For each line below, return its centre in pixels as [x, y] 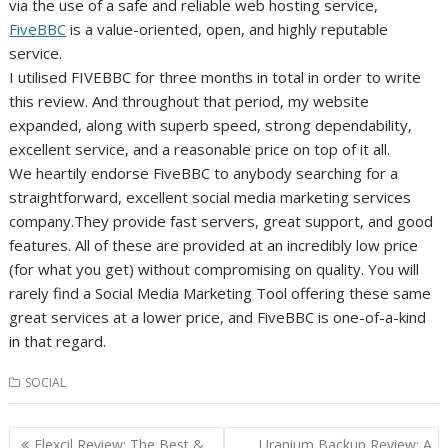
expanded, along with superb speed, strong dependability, [211, 125]
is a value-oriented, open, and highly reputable [227, 29]
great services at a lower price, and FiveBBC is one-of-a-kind [218, 317]
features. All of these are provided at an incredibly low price [214, 245]
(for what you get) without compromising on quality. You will [214, 269]
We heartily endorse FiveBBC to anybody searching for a [204, 173]
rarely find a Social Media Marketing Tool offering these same [220, 293]
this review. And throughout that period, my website [189, 101]
